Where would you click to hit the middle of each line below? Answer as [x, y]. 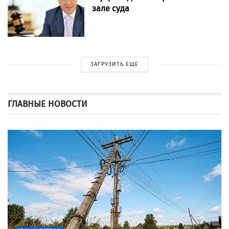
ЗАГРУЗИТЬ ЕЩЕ [114, 64]
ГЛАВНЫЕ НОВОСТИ [48, 104]
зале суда [111, 9]
